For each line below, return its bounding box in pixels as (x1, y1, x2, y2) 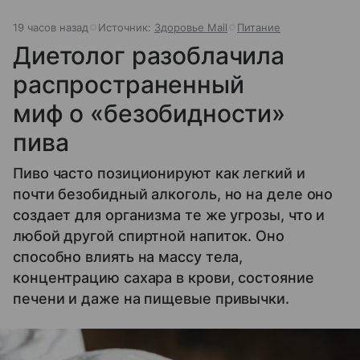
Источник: (98, 21, 154, 35)
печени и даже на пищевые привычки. (13, 290, 289, 308)
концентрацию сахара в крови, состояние (13, 269, 314, 287)
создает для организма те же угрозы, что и (13, 207, 325, 224)
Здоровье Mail (154, 21, 227, 35)
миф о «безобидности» (13, 99, 286, 129)
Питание (237, 21, 280, 35)
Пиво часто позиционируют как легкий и (13, 165, 305, 182)
